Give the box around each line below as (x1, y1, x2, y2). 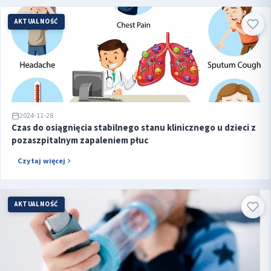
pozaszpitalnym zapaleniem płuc (11, 134, 148, 147)
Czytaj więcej (18, 155, 65, 166)
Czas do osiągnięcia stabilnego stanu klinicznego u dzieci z (11, 121, 256, 134)
